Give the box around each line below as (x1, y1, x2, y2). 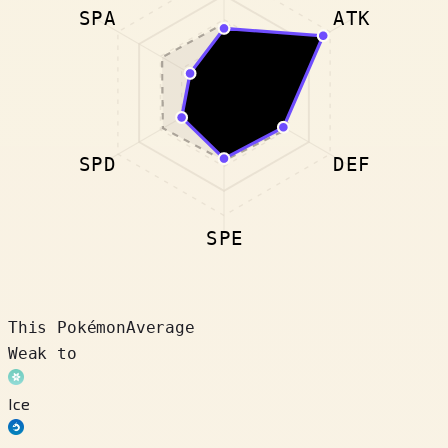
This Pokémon (8, 317, 126, 337)
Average (125, 317, 195, 337)
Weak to (8, 343, 77, 363)
